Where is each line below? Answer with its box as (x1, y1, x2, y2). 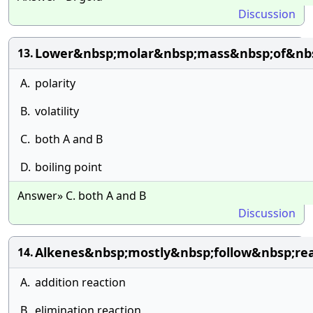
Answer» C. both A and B (17, 188, 146, 203)
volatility (35, 103, 79, 119)
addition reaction (35, 275, 126, 290)
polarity (35, 75, 75, 91)
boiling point (35, 159, 102, 175)
